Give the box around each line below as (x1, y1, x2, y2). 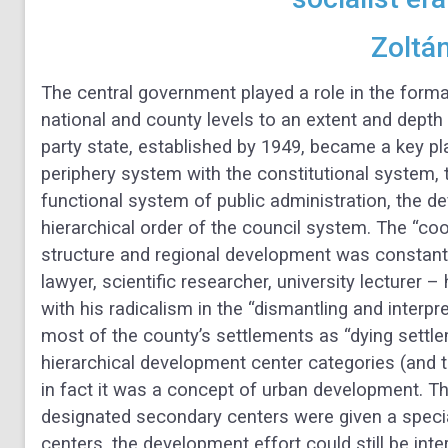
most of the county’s (41, 325, 216, 348)
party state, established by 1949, (41, 136, 310, 159)
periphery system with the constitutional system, (41, 163, 444, 186)
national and (41, 109, 146, 132)
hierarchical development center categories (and (41, 352, 441, 375)
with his (41, 298, 109, 321)
